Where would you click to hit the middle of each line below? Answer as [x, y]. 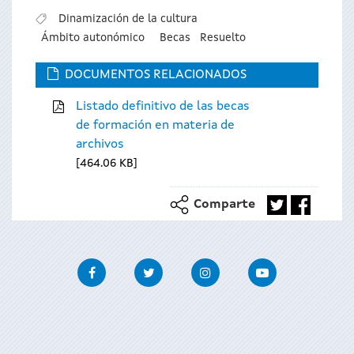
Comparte [224, 204]
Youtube [299, 267]
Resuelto [223, 38]
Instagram [248, 267]
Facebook [132, 267]
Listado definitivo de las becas [162, 106]
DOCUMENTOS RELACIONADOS [156, 75]
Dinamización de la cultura [128, 19]
